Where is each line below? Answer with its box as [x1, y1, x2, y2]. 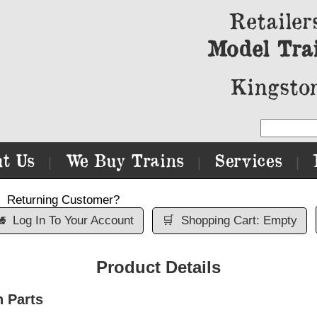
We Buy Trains [65, 149, 184, 171]
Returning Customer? [7, 193, 120, 207]
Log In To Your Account [12, 214, 134, 227]
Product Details [96, 258, 221, 277]
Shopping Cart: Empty [180, 214, 297, 227]
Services [214, 149, 282, 171]
